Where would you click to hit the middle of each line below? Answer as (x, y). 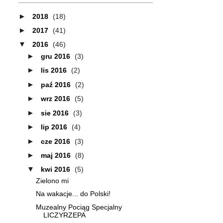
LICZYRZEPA (64, 215)
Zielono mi (52, 180)
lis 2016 (55, 70)
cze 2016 (56, 141)
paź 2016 (56, 84)
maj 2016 (56, 155)
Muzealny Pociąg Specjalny (79, 207)
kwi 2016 (56, 169)
